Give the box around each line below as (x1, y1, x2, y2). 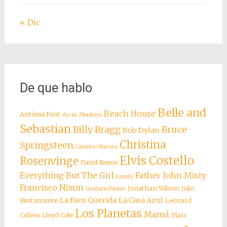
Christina (119, 138, 166, 152)
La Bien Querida (59, 196, 117, 205)
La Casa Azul (118, 196, 163, 205)
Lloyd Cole (42, 211, 73, 219)
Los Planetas (74, 207, 142, 221)
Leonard (165, 197, 192, 205)
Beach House (103, 108, 156, 119)
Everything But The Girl (19, 170, 114, 181)
